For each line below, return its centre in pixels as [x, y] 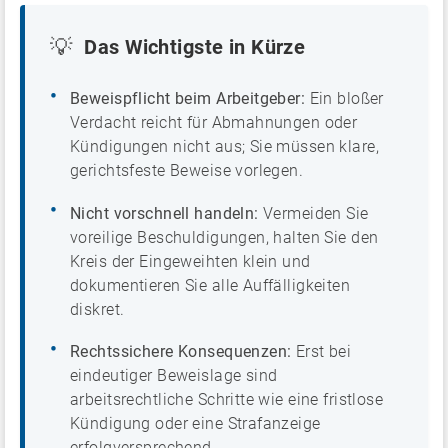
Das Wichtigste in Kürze [195, 47]
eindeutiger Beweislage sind [174, 375]
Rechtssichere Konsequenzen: [181, 351]
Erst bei [321, 351]
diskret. [97, 309]
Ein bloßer [344, 99]
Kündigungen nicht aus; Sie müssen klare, [224, 147]
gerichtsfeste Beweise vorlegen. [187, 171]
